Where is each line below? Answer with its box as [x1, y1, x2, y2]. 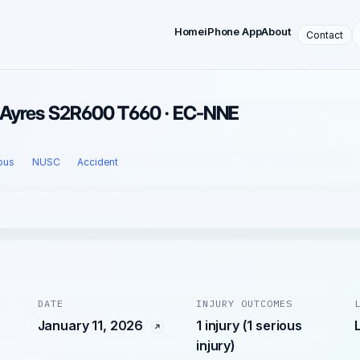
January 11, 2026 [37, 317, 146, 333]
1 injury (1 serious [195, 317, 302, 333]
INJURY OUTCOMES [195, 297, 292, 309]
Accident [77, 156, 119, 168]
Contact [305, 28, 343, 41]
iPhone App [204, 25, 262, 38]
